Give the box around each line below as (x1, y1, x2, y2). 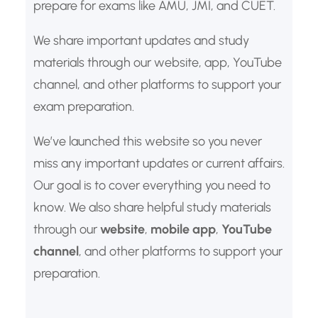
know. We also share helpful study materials (33, 199, 271, 215)
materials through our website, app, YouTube (33, 54, 282, 70)
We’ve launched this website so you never (33, 133, 262, 149)
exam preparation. (33, 98, 134, 114)
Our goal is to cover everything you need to (33, 177, 270, 193)
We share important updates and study (33, 32, 249, 48)
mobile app (150, 221, 216, 237)
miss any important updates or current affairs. (33, 155, 285, 171)
